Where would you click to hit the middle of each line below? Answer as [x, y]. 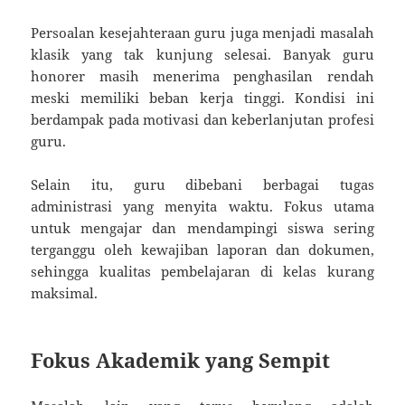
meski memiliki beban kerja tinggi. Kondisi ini [202, 98]
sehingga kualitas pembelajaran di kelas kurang [202, 272]
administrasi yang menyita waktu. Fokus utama [202, 207]
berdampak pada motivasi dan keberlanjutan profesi [202, 120]
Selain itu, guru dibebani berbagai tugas [202, 185]
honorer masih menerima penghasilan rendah [202, 76]
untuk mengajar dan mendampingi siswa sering [202, 228]
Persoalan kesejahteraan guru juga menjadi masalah [202, 33]
